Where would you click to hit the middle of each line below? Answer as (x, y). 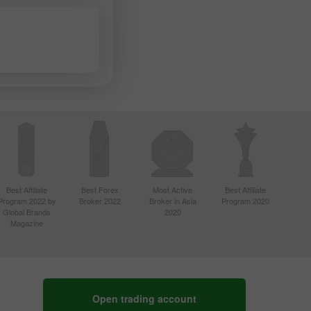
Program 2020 (245, 201)
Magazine (27, 223)
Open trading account (144, 299)
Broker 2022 (100, 201)
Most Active (173, 190)
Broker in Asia (173, 201)
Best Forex (100, 190)
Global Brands (27, 212)
